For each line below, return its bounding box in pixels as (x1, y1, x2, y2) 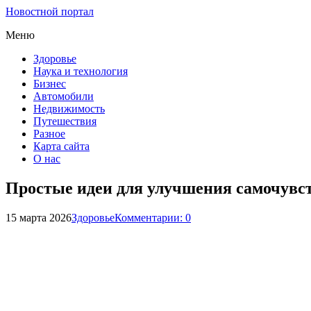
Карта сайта (33, 140, 90, 152)
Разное (33, 128, 65, 140)
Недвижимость (33, 103, 105, 115)
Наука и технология (33, 65, 128, 77)
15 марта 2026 (6, 211, 72, 224)
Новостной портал (6, 6, 94, 17)
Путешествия (33, 115, 96, 127)
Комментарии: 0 (115, 211, 191, 224)
